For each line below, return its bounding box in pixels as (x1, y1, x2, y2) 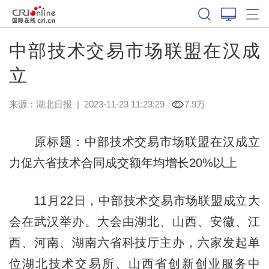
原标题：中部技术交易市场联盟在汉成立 (8, 134, 261, 148)
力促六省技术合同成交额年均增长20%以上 (8, 156, 237, 169)
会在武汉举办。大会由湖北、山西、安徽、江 (8, 214, 261, 228)
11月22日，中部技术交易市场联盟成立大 (8, 193, 261, 207)
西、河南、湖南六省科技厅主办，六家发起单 (8, 235, 261, 249)
